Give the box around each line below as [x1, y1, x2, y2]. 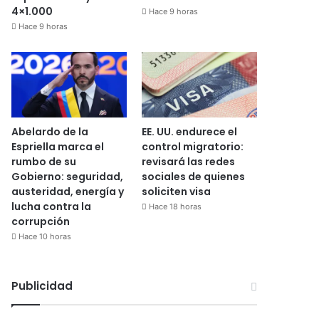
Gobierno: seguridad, [11, 169, 124, 184]
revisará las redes [141, 154, 235, 169]
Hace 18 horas [148, 201, 202, 211]
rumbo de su [11, 154, 77, 169]
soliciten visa [141, 184, 211, 199]
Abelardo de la [11, 124, 89, 139]
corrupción [11, 214, 70, 229]
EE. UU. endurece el [141, 124, 237, 139]
